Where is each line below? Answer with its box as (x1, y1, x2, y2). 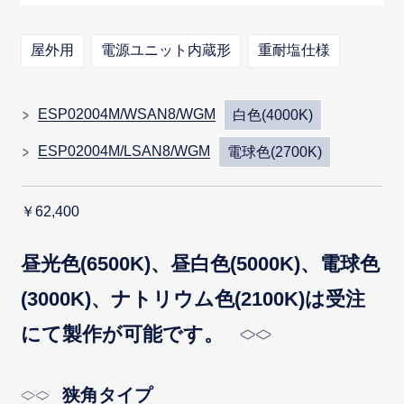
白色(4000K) (233, 106, 314, 123)
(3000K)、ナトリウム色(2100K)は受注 (21, 287, 366, 310)
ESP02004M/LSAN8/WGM (38, 143, 211, 160)
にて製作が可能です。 (21, 322, 225, 345)
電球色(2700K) (227, 143, 323, 160)
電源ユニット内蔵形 (101, 42, 232, 59)
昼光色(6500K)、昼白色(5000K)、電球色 (21, 252, 381, 275)
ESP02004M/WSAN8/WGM (38, 106, 216, 122)
